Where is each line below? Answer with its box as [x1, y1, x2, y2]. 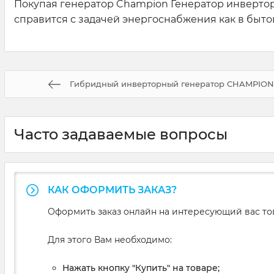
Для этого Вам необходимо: [48, 234, 172, 246]
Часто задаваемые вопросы [14, 125, 228, 144]
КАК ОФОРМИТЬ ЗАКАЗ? [48, 184, 177, 196]
